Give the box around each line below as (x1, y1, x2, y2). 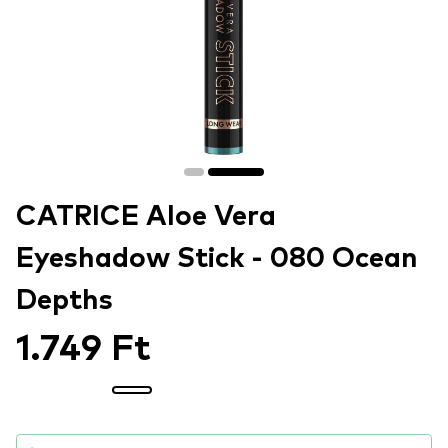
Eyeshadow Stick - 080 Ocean (16, 245, 418, 273)
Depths (16, 287, 113, 315)
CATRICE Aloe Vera (16, 203, 276, 231)
